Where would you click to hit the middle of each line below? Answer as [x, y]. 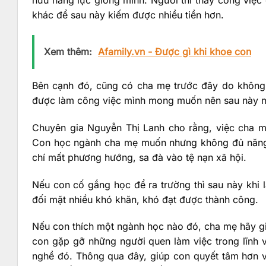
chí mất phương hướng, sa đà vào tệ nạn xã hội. [139, 157]
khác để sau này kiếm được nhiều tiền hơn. [128, 15]
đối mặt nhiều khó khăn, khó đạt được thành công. [145, 199]
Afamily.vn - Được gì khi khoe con [175, 51]
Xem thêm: [68, 51]
